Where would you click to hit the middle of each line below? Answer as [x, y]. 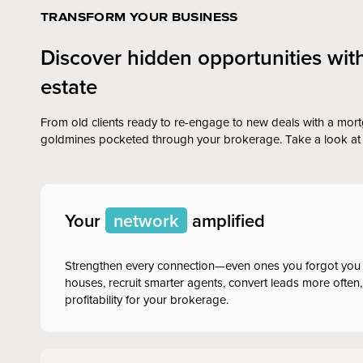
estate [69, 86]
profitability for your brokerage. [147, 299]
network [146, 220]
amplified [226, 220]
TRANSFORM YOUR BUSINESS [139, 16]
